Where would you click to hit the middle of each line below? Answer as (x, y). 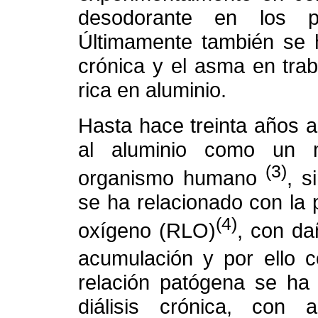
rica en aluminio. (152, 90)
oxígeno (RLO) (147, 230)
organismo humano (172, 177)
